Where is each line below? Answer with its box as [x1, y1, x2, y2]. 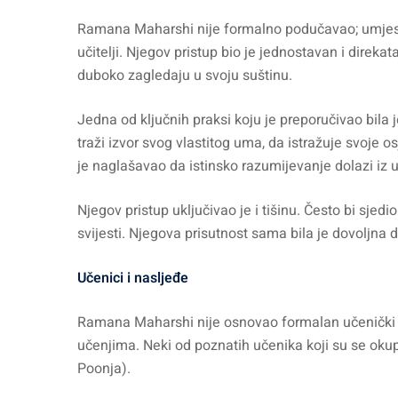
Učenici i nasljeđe [77, 267, 188, 289]
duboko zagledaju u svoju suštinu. [77, 65, 292, 86]
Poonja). [77, 358, 131, 379]
